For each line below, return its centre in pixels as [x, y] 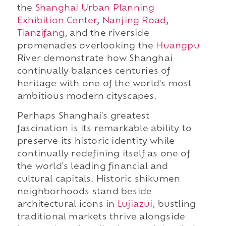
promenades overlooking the [87, 46]
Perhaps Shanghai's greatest [83, 116]
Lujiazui [135, 205]
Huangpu [178, 46]
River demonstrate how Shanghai [95, 59]
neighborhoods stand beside [84, 192]
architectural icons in [67, 205]
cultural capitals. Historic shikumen [99, 179]
